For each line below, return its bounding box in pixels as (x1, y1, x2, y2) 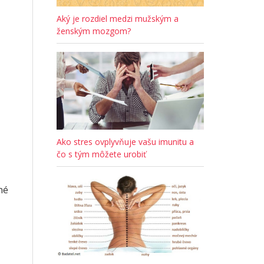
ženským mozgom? (57, 25, 131, 37)
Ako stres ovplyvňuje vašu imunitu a (57, 136, 194, 148)
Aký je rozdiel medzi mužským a (57, 13, 179, 25)
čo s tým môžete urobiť (57, 148, 146, 160)
